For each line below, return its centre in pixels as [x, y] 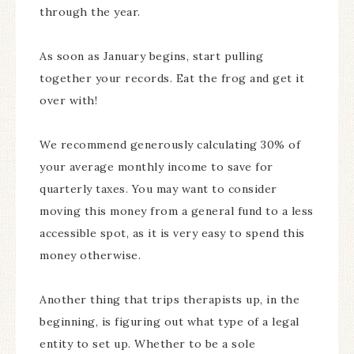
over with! [70, 100]
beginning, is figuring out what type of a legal [169, 322]
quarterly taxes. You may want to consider [158, 189]
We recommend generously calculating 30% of [170, 145]
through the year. [92, 12]
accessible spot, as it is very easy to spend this [172, 233]
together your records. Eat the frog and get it [172, 78]
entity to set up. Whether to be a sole [147, 344]
